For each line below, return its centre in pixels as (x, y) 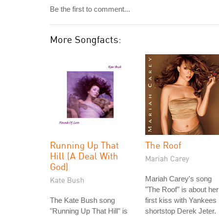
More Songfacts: (86, 39)
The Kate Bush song (82, 200)
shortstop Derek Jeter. (181, 211)
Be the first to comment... (90, 9)
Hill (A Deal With (84, 156)
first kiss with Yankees (181, 200)
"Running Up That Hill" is (89, 211)
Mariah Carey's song (178, 179)
